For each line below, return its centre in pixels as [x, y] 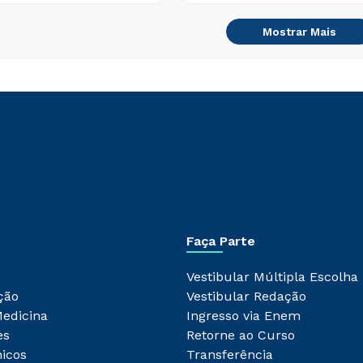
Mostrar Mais [299, 31]
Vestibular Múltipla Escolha [272, 277]
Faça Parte [220, 241]
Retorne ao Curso [240, 335]
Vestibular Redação [246, 296]
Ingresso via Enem [243, 316]
